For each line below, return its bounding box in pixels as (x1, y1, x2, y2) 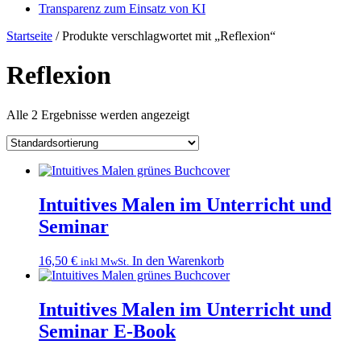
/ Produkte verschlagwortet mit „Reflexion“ (52, 29, 276, 43)
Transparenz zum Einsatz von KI (39, 2, 205, 15)
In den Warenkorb (132, 253, 224, 268)
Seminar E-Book (39, 320, 176, 342)
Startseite (6, 29, 52, 43)
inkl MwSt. (81, 255, 129, 268)
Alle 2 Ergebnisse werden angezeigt (6, 107, 189, 122)
